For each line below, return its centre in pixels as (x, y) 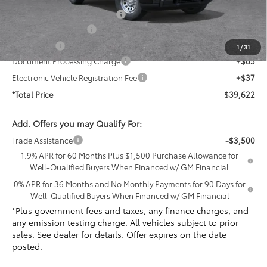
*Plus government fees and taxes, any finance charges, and (131, 211)
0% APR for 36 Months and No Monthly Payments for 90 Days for (130, 184)
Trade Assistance (43, 140)
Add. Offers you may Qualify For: (77, 124)
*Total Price (33, 94)
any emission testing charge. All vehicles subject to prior (125, 223)
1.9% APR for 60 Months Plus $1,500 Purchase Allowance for (129, 155)
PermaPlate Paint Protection (64, 15)
